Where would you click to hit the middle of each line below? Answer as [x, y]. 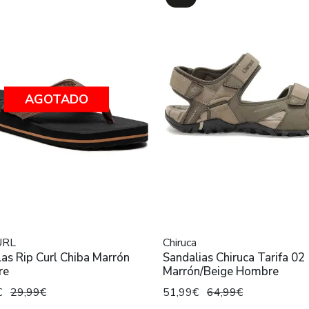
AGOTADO [56, 99]
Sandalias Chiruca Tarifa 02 [234, 257]
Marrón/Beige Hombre [221, 271]
